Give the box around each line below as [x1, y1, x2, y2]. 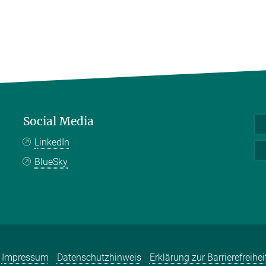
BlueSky [34, 156, 68, 167]
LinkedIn [34, 136, 70, 148]
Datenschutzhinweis [56, 252, 141, 264]
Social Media [23, 113, 94, 128]
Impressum [1, 252, 49, 264]
